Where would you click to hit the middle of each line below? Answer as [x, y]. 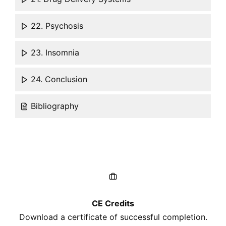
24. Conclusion [58, 79]
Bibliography [53, 106]
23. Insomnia [54, 53]
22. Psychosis [56, 26]
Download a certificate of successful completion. [113, 217]
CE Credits [113, 204]
